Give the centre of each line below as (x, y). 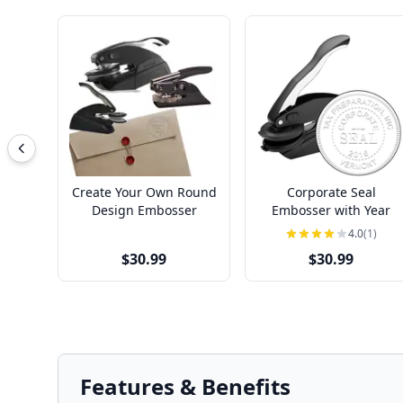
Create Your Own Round (144, 192)
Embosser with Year (331, 210)
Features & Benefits (185, 386)
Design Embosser (144, 210)
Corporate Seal (331, 192)
